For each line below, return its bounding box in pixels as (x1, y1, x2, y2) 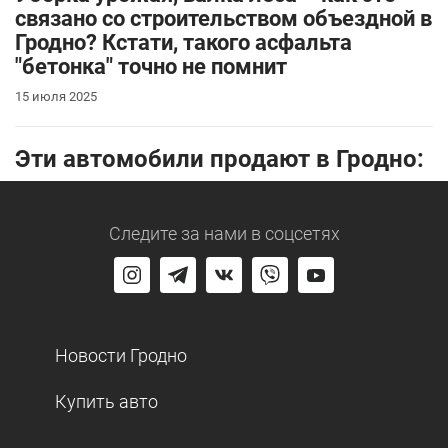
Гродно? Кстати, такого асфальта (15, 29, 352, 55)
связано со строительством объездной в (15, 5, 432, 31)
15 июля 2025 (15, 88, 97, 104)
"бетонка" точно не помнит (15, 53, 287, 79)
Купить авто (55, 390, 158, 412)
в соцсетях (246, 222, 340, 244)
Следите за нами (108, 222, 247, 244)
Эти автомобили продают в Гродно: (15, 144, 424, 173)
